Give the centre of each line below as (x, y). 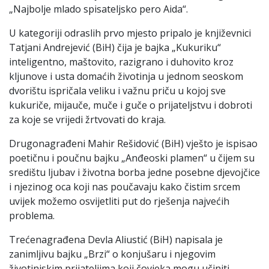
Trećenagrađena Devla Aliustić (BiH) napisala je (116, 239)
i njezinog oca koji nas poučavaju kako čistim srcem (125, 186)
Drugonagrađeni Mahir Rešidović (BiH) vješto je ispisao (133, 143)
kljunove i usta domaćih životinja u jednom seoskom (126, 76)
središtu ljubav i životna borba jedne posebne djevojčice (134, 172)
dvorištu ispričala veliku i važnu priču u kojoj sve (117, 90)
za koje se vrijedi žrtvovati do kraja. (87, 119)
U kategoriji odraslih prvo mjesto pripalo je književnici (130, 33)
